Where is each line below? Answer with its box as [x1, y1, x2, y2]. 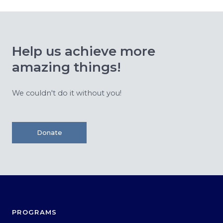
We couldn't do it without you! [12, 88, 121, 98]
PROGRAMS [12, 208, 57, 216]
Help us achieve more [12, 43, 155, 59]
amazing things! [12, 59, 121, 75]
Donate [36, 128, 62, 136]
